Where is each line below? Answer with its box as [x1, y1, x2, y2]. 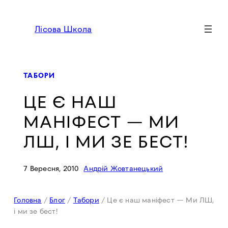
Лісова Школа [35, 25, 92, 34]
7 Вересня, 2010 [23, 165, 79, 173]
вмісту [4, 33, 30, 41]
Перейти [4, 6, 39, 14]
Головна [14, 196, 42, 204]
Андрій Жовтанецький [83, 165, 163, 173]
